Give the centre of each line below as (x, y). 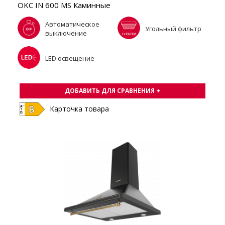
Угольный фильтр (173, 29)
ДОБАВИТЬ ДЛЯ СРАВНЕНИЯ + (113, 90)
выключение (66, 33)
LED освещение (70, 59)
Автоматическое (72, 24)
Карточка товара (79, 108)
